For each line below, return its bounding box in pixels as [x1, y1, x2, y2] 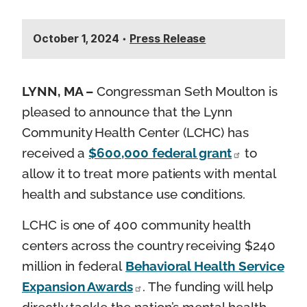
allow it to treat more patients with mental [22, 165, 275, 181]
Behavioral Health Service [125, 258, 284, 274]
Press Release [130, 31, 206, 45]
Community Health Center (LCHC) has [22, 124, 249, 140]
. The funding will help [143, 279, 273, 295]
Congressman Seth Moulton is [97, 83, 278, 99]
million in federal [22, 258, 125, 274]
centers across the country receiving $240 [22, 238, 275, 254]
